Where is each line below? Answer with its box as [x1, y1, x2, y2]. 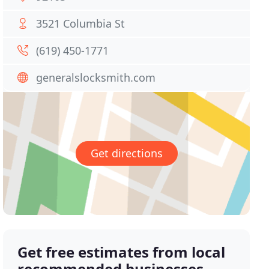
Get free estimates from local [17, 242, 226, 262]
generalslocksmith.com [36, 70, 156, 85]
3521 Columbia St [36, 16, 125, 31]
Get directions [90, 146, 163, 161]
